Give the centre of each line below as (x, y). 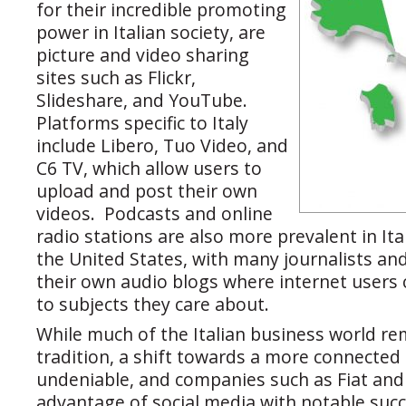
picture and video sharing (143, 55)
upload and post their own (147, 191)
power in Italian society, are (151, 33)
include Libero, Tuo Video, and (162, 146)
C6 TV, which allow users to (149, 169)
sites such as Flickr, (116, 78)
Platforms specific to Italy (142, 123)
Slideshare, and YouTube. (144, 101)
